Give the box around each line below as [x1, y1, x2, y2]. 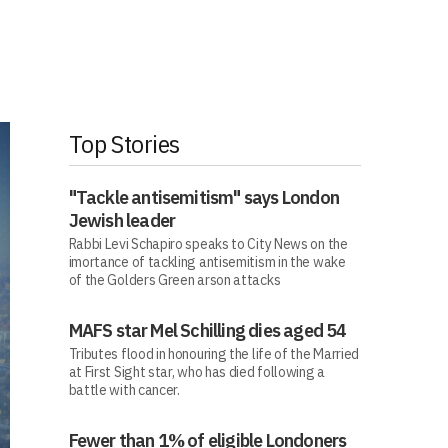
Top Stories [68, 127, 181, 160]
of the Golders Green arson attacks [68, 271, 281, 289]
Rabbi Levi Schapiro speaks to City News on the [68, 235, 348, 253]
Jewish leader [68, 209, 176, 232]
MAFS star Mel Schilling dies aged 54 [68, 319, 347, 342]
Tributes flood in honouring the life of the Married [68, 345, 360, 363]
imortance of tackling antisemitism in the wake [68, 253, 346, 271]
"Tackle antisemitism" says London [68, 186, 340, 209]
